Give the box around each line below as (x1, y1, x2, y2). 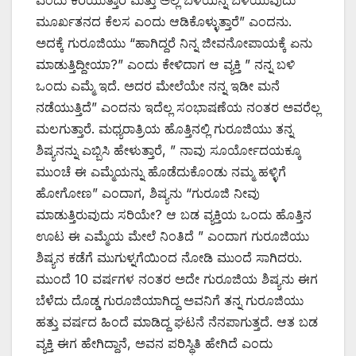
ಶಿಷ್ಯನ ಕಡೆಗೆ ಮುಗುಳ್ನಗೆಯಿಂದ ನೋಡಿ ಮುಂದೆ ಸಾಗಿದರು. (36, 249, 302, 265)
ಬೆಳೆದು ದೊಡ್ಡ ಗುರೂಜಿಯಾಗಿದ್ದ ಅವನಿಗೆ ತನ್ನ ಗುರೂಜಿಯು (36, 292, 304, 308)
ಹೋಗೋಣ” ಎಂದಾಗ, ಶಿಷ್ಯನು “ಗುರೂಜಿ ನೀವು (36, 184, 260, 201)
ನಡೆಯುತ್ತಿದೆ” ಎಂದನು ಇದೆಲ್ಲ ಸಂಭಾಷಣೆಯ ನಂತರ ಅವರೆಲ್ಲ (36, 99, 320, 115)
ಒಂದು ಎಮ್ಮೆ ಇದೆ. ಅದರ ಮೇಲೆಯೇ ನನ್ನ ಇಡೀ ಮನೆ (36, 77, 280, 94)
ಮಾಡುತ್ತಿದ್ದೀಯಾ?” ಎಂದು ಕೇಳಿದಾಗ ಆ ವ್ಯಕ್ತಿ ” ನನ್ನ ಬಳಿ (36, 56, 295, 72)
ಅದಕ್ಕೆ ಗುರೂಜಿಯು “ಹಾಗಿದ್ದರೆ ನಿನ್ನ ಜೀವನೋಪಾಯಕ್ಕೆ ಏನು (36, 34, 312, 51)
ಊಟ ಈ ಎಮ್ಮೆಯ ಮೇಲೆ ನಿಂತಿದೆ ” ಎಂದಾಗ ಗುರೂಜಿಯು (36, 227, 309, 244)
